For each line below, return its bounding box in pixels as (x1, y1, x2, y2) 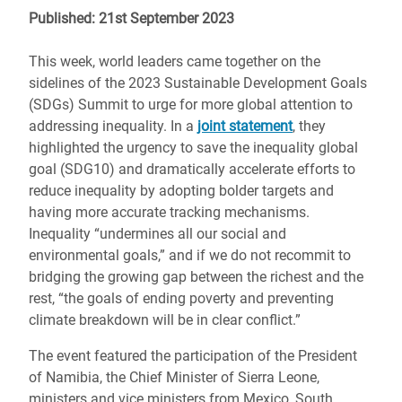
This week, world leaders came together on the (29, 53, 320, 70)
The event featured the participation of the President (29, 347, 357, 364)
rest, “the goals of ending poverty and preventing (29, 290, 334, 307)
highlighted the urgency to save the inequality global (29, 139, 358, 156)
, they (293, 118, 326, 135)
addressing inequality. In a (29, 118, 197, 135)
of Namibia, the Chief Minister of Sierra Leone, (29, 369, 319, 386)
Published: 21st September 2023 (29, 10, 234, 27)
